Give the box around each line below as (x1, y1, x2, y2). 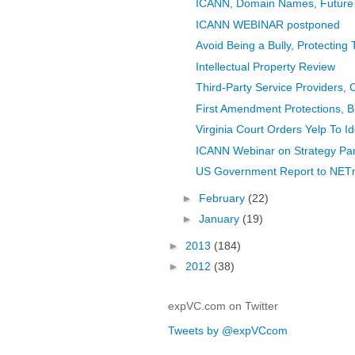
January (198, 212, 242, 226)
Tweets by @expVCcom (168, 323, 288, 337)
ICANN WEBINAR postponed (195, 17, 340, 31)
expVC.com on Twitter (168, 299, 278, 312)
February (198, 191, 248, 204)
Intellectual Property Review (195, 59, 335, 73)
